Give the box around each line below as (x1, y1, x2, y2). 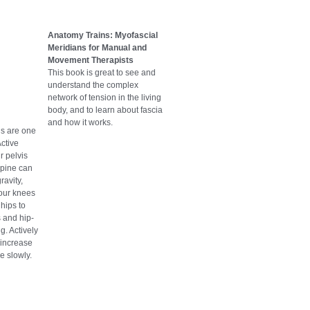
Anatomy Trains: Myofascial (48, 30, 158, 41)
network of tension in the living (48, 93, 161, 103)
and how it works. (48, 118, 113, 128)
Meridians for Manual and (48, 43, 147, 53)
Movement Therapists (48, 55, 134, 66)
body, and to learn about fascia (48, 105, 163, 116)
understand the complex (48, 80, 138, 91)
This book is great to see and (48, 68, 156, 78)
